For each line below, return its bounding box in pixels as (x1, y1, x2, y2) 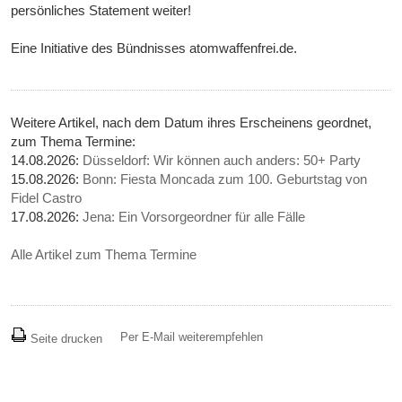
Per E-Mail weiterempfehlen (120, 330, 264, 345)
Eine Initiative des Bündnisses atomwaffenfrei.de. (11, 40, 298, 57)
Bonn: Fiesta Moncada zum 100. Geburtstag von (83, 171, 368, 188)
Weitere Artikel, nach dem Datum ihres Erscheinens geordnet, (11, 115, 372, 131)
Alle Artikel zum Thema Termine (11, 247, 197, 263)
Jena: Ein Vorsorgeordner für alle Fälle (83, 209, 306, 225)
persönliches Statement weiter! (11, 3, 192, 19)
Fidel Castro (11, 190, 83, 206)
